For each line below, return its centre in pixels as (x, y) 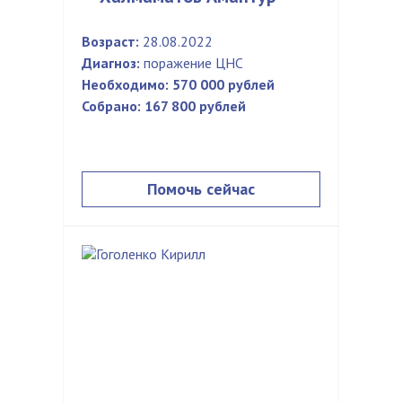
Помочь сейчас (201, 189)
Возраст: (110, 41)
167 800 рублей (195, 106)
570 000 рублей (223, 84)
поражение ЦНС (192, 63)
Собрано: (111, 106)
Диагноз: (111, 63)
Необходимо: (125, 84)
